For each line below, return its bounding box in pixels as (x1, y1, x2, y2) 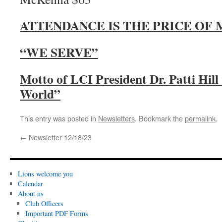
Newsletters (98, 113, 135, 123)
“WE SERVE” (20, 43, 98, 61)
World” (20, 84, 60, 103)
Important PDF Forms (25, 209, 89, 218)
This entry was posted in (20, 113, 98, 123)
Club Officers (25, 199, 64, 208)
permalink (185, 113, 216, 123)
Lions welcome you (17, 169, 73, 178)
